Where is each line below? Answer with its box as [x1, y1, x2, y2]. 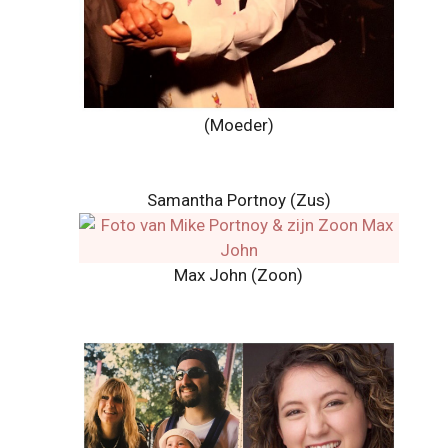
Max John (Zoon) [174, 264, 304, 285]
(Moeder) [203, 114, 274, 135]
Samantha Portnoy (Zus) [146, 189, 331, 210]
